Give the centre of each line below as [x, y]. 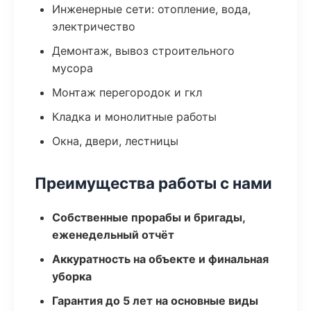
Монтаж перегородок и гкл [127, 92]
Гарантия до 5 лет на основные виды [155, 301]
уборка [72, 276]
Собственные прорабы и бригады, [149, 217]
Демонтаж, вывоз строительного [143, 51]
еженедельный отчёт [113, 235]
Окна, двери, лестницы [115, 141]
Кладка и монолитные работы [134, 117]
